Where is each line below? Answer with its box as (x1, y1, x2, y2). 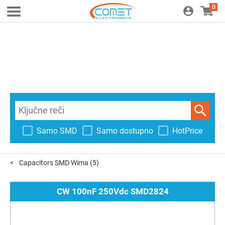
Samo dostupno (96, 126, 153, 136)
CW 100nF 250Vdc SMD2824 (56, 186, 169, 196)
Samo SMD (37, 126, 77, 136)
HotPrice (172, 126, 202, 136)
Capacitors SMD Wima (19, 159, 89, 167)
